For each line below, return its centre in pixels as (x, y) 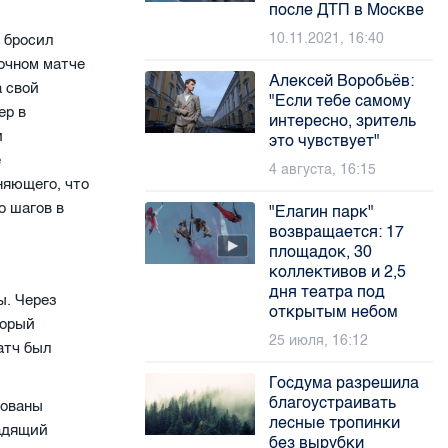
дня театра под (327, 291)
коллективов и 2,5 (338, 271)
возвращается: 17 (337, 231)
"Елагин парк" (322, 211)
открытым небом (334, 311)
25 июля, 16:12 (319, 340)
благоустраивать (333, 402)
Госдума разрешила (344, 382)
